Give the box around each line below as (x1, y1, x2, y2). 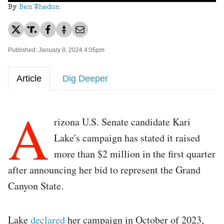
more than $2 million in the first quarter (54, 146, 215, 160)
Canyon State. (8, 178, 63, 192)
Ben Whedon (19, 3, 59, 11)
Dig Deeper (62, 73, 108, 83)
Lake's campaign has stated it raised (54, 130, 200, 144)
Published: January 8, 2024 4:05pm (8, 46, 104, 53)
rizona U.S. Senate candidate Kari (54, 114, 190, 128)
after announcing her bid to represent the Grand (8, 162, 200, 176)
